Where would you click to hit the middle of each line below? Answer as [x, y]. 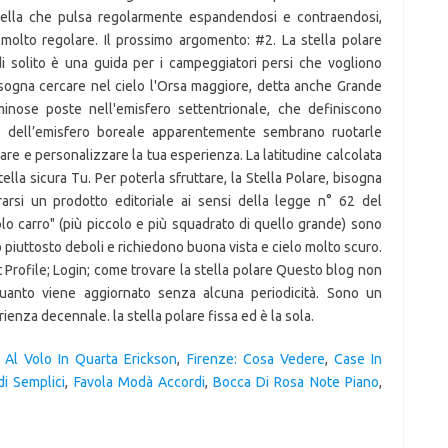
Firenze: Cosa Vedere [255, 359]
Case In [357, 359]
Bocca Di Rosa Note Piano [296, 382]
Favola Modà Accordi [139, 382]
